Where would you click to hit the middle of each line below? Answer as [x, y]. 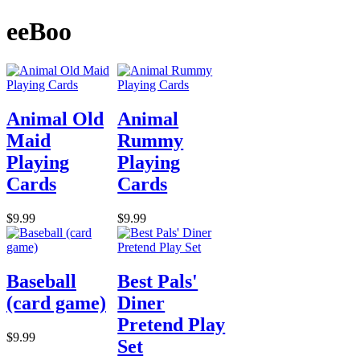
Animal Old [55, 119]
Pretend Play [172, 324]
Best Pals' [158, 281]
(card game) [56, 303]
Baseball [41, 281]
